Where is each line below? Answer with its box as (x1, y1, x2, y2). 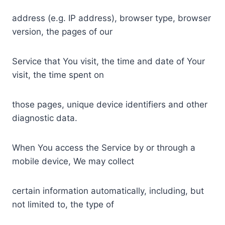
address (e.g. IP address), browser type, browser (12, 13, 211, 23)
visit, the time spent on (12, 69, 104, 80)
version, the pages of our (12, 26, 113, 37)
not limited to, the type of (12, 199, 114, 209)
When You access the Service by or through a (12, 142, 195, 153)
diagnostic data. (12, 113, 77, 123)
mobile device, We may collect (12, 156, 134, 166)
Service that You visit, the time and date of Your (12, 56, 205, 66)
